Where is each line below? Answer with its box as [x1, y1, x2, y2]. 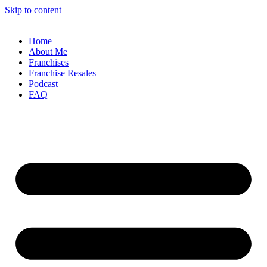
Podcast [29, 79, 58, 89]
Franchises [29, 57, 69, 67]
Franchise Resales [29, 68, 96, 78]
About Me [29, 46, 67, 57]
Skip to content [5, 5, 61, 15]
